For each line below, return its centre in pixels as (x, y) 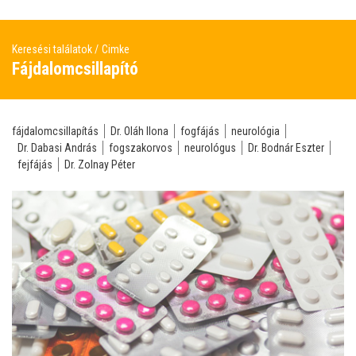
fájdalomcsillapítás (55, 131)
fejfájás (35, 164)
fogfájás (200, 131)
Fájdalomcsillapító (75, 68)
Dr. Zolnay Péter (100, 164)
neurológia (255, 131)
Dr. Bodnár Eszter (286, 147)
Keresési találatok (53, 49)
